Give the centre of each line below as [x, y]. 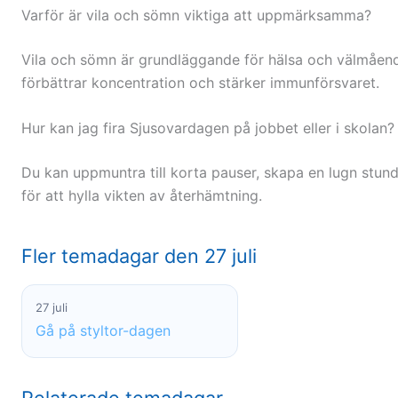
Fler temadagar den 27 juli [139, 256]
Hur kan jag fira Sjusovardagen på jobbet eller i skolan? [208, 128]
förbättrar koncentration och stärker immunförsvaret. [200, 82]
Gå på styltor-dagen [103, 331]
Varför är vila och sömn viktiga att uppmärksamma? [196, 15]
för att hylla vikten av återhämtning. [142, 196]
